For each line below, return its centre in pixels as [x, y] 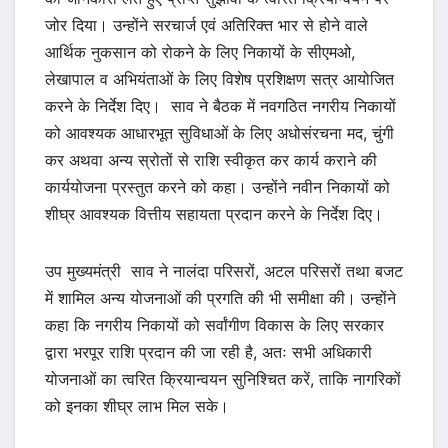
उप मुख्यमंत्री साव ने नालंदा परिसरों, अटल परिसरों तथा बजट [224, 271]
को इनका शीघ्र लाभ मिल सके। [137, 406]
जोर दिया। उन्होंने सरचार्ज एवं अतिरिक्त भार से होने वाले [206, 25]
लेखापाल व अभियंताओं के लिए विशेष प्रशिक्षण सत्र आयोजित [219, 79]
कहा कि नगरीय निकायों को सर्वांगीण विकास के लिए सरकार [214, 325]
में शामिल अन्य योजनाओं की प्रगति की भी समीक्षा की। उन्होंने [220, 298]
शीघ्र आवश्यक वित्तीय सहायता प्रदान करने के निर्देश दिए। [214, 214]
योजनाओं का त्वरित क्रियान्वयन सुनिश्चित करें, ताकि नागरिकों [223, 379]
